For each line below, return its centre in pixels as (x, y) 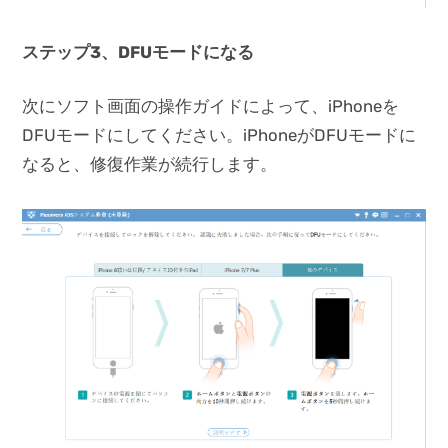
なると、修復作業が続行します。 (150, 164)
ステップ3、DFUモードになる (138, 51)
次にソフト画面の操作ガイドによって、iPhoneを (211, 106)
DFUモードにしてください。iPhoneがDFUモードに (219, 135)
